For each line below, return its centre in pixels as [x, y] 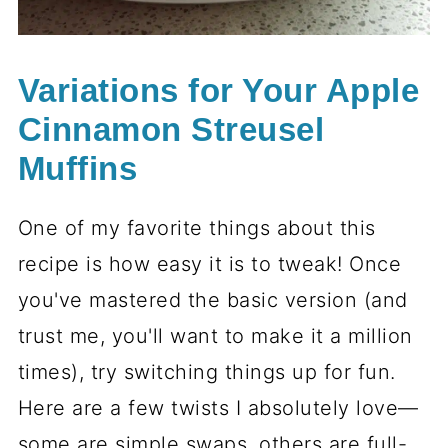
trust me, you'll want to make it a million [215, 336]
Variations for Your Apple [218, 91]
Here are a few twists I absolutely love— [218, 408]
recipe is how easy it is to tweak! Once [209, 264]
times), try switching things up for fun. [206, 372]
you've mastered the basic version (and [212, 300]
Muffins [77, 169]
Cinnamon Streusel [171, 130]
